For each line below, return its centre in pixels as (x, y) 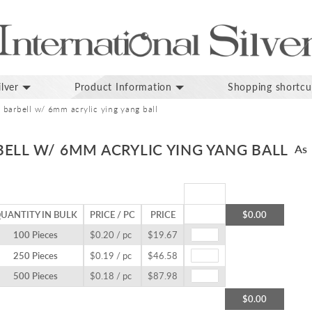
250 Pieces (36, 256)
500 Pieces (36, 276)
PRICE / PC (112, 215)
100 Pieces (36, 235)
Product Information (123, 87)
